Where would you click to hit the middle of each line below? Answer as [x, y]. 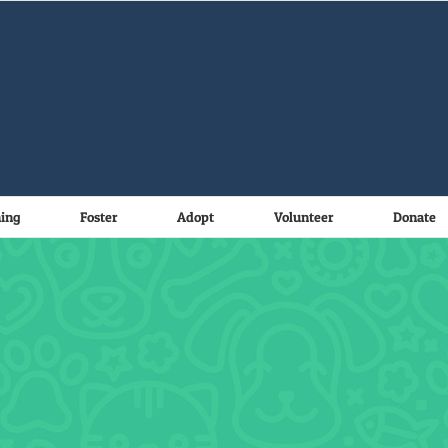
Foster [98, 216]
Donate [414, 216]
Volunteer [303, 216]
